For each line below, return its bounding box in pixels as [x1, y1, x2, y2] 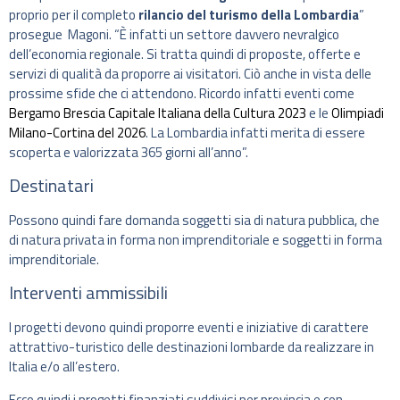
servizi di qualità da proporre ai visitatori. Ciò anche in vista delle [9, 62, 371, 84]
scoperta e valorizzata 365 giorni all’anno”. [9, 141, 248, 162]
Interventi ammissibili [9, 279, 168, 307]
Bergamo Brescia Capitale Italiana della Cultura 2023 [9, 102, 306, 123]
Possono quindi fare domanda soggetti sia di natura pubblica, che [9, 210, 379, 230]
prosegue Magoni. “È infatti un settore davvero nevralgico [9, 23, 339, 45]
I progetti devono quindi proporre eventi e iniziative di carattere [9, 317, 369, 338]
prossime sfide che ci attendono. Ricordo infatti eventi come [9, 82, 354, 104]
